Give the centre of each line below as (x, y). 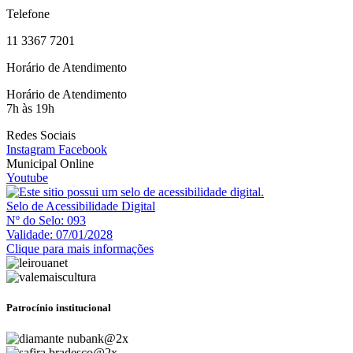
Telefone (28, 13)
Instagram (31, 149)
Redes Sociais (41, 135)
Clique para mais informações (80, 248)
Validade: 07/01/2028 (59, 234)
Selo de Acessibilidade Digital (81, 206)
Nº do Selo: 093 (46, 220)
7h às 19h (30, 108)
